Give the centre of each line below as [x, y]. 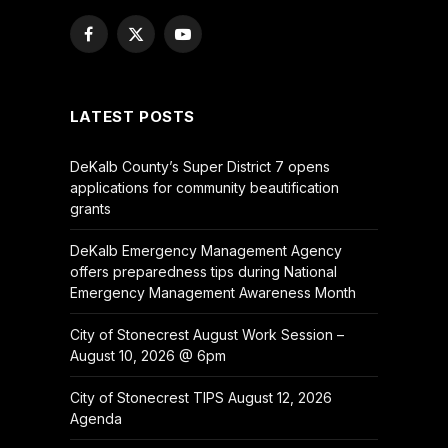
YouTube [211, 43]
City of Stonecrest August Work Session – [206, 334]
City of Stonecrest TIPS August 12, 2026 [200, 397]
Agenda [95, 418]
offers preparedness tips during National [203, 271]
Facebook [121, 43]
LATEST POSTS [132, 116]
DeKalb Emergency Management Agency [205, 250]
